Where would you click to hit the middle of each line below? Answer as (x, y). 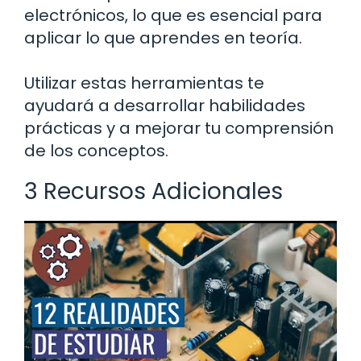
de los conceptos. (96, 151)
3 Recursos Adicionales (154, 192)
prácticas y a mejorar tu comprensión (179, 129)
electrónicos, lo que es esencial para (173, 16)
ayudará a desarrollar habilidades (165, 106)
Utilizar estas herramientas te (144, 83)
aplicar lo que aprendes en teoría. (163, 38)
